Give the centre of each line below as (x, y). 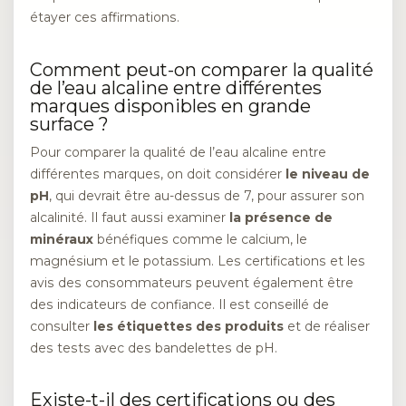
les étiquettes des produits (188, 326)
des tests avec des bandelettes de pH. (154, 348)
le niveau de (328, 174)
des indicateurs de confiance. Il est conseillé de (179, 304)
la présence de (281, 217)
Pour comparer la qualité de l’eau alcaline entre (178, 152)
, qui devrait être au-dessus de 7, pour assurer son (207, 195)
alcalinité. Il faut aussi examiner (130, 217)
